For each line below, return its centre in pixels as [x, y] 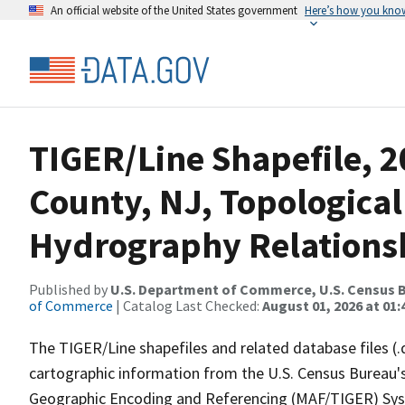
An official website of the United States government [174, 10]
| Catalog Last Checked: [188, 306]
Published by [70, 289]
